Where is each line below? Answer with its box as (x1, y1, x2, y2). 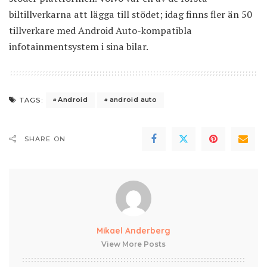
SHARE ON (24, 134, 66, 143)
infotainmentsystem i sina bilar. (9, 39, 148, 53)
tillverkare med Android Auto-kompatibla (9, 23, 192, 37)
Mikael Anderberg (97, 225, 170, 235)
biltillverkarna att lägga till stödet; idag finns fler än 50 (9, 7, 252, 21)
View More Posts (101, 239, 166, 249)
